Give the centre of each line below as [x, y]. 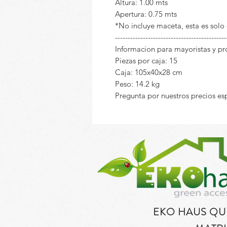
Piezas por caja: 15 [146, 61]
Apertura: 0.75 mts [146, 14]
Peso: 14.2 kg [137, 84]
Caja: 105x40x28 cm [149, 72]
